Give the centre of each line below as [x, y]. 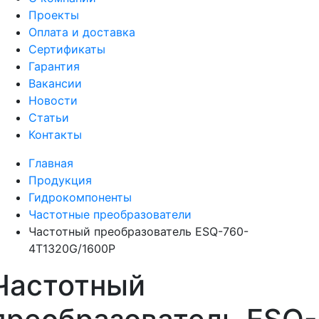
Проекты [54, 15]
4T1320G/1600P [72, 248]
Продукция [60, 180]
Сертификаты [67, 49]
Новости [53, 100]
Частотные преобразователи [110, 214]
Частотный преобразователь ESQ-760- [138, 231]
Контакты [55, 134]
